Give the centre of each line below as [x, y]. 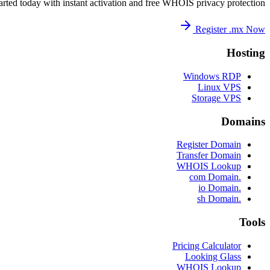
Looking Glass [213, 256]
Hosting [246, 53]
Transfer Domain [209, 155]
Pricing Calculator [207, 245]
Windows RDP [212, 76]
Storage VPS [216, 98]
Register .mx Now [230, 30]
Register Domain [209, 145]
